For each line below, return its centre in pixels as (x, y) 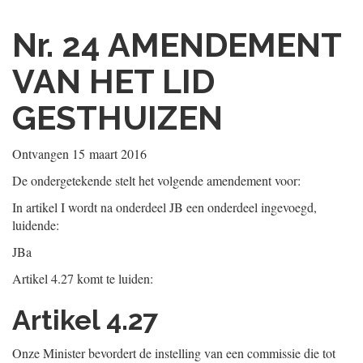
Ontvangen (42, 154)
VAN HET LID (113, 81)
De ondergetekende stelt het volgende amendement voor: (156, 180)
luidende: (36, 225)
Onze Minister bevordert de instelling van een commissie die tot (174, 353)
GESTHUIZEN (117, 118)
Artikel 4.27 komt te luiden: (83, 278)
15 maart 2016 (109, 154)
